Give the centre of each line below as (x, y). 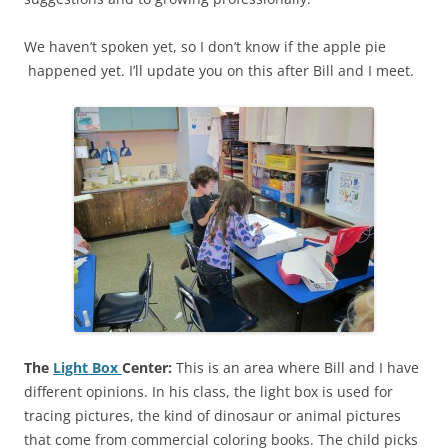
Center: (147, 367)
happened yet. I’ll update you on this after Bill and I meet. (219, 70)
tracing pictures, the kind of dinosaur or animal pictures (212, 415)
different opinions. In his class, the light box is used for (208, 391)
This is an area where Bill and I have (295, 367)
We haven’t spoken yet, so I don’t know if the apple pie (205, 46)
